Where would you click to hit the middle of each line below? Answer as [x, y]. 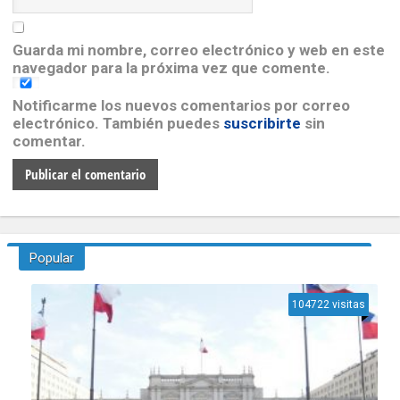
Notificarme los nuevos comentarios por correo [181, 105]
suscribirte [262, 123]
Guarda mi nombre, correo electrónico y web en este [198, 50]
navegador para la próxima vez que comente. [171, 67]
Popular [51, 258]
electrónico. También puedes [117, 123]
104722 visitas [328, 304]
